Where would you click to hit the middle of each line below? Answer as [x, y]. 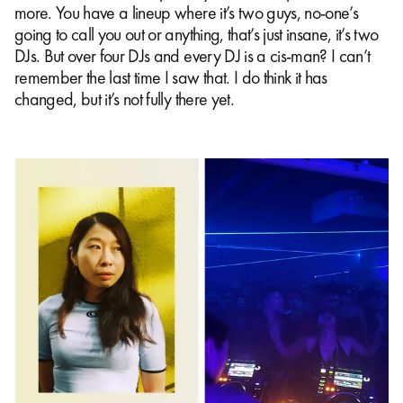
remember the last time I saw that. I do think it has [171, 77]
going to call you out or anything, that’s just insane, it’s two [197, 34]
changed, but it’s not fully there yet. [124, 99]
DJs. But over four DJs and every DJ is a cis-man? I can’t [193, 55]
